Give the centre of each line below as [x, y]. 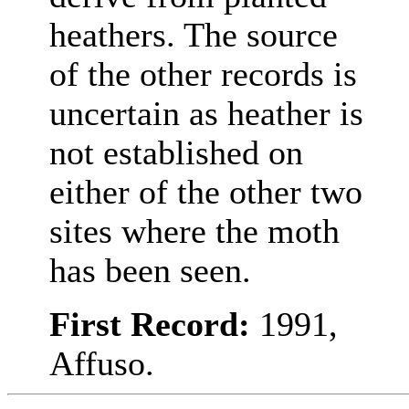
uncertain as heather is [206, 114]
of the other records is [203, 74]
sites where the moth [194, 231]
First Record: [154, 325]
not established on [176, 153]
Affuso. [101, 364]
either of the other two [205, 192]
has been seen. [150, 271]
